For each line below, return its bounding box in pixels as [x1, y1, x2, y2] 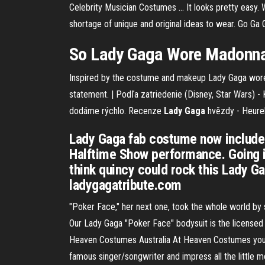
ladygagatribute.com [69, 177, 182, 193]
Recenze [128, 105, 164, 117]
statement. [69, 89, 111, 100]
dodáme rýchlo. [69, 105, 128, 117]
